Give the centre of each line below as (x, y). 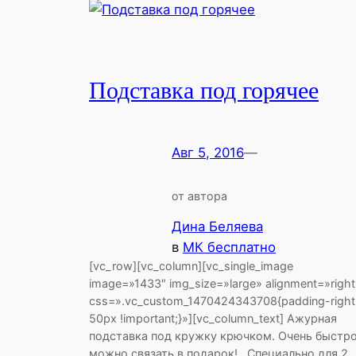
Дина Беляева (217, 227)
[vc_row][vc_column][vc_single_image (191, 266)
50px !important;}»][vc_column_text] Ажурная (213, 319)
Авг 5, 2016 (208, 152)
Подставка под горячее (204, 91)
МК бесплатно (229, 248)
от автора (199, 196)
